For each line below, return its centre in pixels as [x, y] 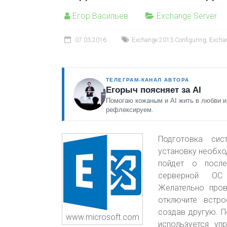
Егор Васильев [100, 16]
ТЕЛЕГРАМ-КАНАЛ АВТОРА [148, 80]
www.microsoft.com [102, 217]
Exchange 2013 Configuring [169, 40]
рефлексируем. [130, 110]
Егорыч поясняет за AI [154, 90]
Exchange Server [187, 16]
